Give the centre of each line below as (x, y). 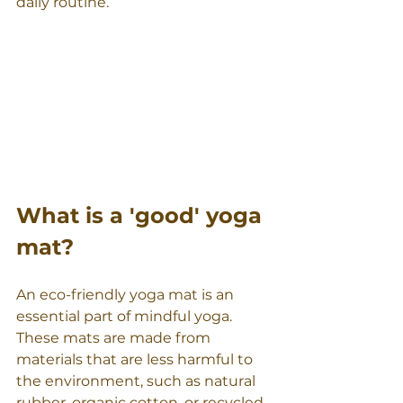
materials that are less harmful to (136, 360)
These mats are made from (115, 338)
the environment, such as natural (138, 381)
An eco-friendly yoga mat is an (127, 295)
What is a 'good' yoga (142, 216)
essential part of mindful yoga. (126, 317)
